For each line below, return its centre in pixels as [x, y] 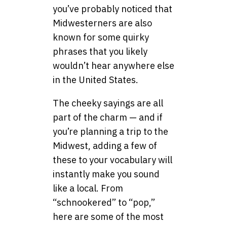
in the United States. [96, 80]
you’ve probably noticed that [112, 9]
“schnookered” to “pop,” [104, 202]
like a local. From [88, 188]
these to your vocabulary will [112, 160]
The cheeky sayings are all [108, 103]
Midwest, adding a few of [105, 145]
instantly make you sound [106, 174]
